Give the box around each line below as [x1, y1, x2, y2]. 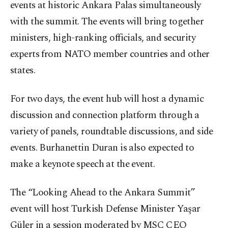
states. [10, 63, 36, 78]
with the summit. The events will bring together [10, 14, 204, 30]
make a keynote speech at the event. [10, 157, 155, 172]
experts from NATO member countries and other [10, 47, 210, 62]
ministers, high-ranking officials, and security [10, 31, 196, 46]
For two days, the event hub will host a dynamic [10, 92, 204, 107]
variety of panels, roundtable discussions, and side [10, 124, 213, 139]
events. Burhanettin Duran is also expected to [10, 140, 194, 156]
